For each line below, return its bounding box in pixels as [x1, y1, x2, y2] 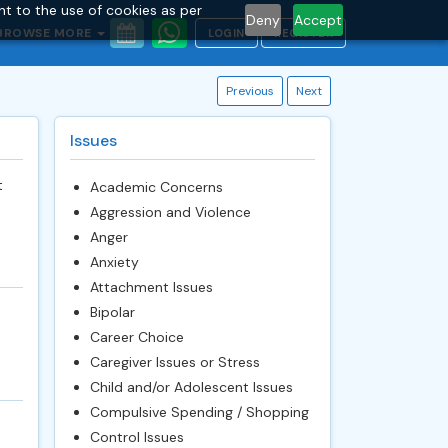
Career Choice [89, 328, 184, 346]
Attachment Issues [89, 278, 213, 296]
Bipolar [89, 303, 135, 321]
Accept [294, 10, 343, 29]
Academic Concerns [89, 178, 223, 196]
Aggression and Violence [89, 203, 251, 221]
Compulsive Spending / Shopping [89, 403, 309, 421]
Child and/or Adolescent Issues [89, 378, 293, 396]
